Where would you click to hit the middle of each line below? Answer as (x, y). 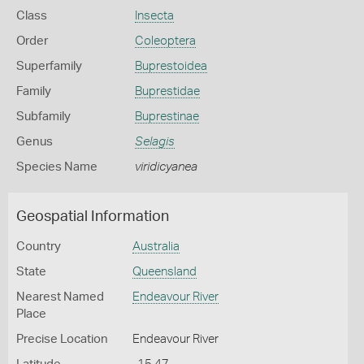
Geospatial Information (93, 217)
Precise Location (62, 339)
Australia (156, 247)
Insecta (154, 16)
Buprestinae (167, 117)
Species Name (57, 167)
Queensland (164, 272)
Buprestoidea (171, 66)
